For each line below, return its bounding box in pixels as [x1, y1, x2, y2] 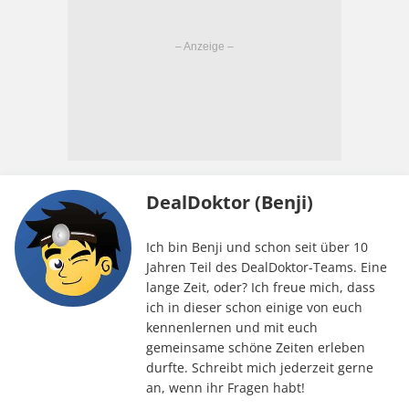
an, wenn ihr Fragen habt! [145, 378, 305, 396]
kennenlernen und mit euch [145, 318, 318, 336]
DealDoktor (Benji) [145, 189, 313, 215]
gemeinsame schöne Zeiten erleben [145, 338, 365, 356]
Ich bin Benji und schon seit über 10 [145, 237, 368, 256]
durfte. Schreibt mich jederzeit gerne [145, 358, 373, 376]
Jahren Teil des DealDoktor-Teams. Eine [145, 257, 387, 276]
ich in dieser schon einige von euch [145, 298, 362, 316]
